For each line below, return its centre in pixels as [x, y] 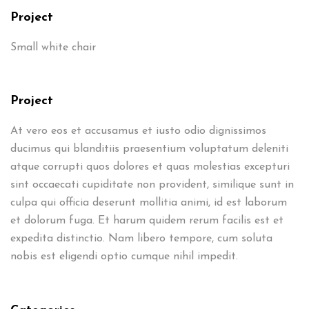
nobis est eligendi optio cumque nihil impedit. [124, 257]
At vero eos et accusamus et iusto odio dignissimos [138, 131]
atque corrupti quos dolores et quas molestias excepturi [150, 167]
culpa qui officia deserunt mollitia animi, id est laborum [149, 203]
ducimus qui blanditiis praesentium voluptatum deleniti [149, 149]
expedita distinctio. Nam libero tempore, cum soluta [141, 239]
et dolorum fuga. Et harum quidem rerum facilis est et [147, 221]
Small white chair [53, 48]
